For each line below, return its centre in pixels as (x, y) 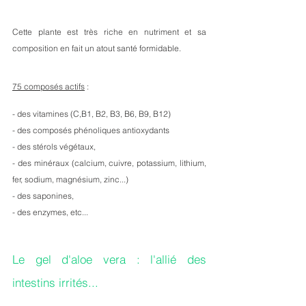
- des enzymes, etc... (50, 212)
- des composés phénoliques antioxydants (92, 130)
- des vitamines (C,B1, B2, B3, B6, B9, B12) (92, 114)
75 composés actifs (48, 86)
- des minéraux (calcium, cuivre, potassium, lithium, (109, 163)
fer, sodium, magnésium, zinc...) (70, 179)
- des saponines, (44, 196)
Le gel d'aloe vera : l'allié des (109, 259)
